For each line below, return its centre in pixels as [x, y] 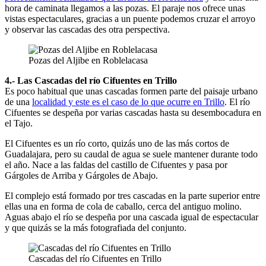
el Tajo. [19, 123]
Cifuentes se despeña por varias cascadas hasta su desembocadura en [133, 112]
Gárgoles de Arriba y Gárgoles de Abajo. [81, 175]
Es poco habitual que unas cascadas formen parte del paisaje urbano [131, 91]
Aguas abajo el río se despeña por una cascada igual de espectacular [132, 217]
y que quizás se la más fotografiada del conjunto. [96, 227]
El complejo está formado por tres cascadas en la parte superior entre [132, 195]
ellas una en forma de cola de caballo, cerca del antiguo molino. [123, 206]
